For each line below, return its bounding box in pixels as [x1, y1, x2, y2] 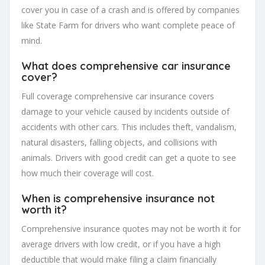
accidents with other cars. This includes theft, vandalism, [21, 121, 237, 133]
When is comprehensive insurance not [21, 192, 215, 206]
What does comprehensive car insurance [21, 59, 231, 73]
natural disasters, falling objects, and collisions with [21, 137, 217, 148]
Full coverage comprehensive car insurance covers [21, 91, 214, 102]
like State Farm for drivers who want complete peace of [21, 20, 235, 31]
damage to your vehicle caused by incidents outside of [21, 106, 230, 118]
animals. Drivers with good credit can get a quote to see [21, 152, 236, 164]
